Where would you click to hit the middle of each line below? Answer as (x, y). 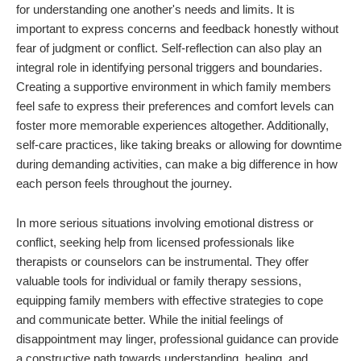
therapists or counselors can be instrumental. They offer (162, 262)
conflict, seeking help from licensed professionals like (155, 243)
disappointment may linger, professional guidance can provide (177, 339)
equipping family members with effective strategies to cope (170, 301)
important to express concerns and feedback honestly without (177, 29)
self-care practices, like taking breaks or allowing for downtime (179, 145)
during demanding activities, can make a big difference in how (177, 164)
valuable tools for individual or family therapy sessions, (159, 281)
